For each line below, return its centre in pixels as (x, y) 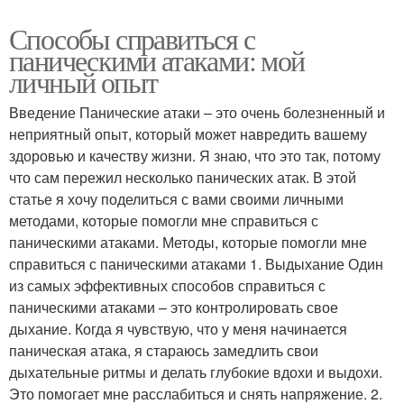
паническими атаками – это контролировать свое (174, 307)
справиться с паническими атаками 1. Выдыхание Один (196, 263)
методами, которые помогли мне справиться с (164, 220)
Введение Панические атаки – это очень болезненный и (197, 112)
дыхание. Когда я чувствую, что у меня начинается (178, 328)
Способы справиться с (132, 38)
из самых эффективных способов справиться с (167, 285)
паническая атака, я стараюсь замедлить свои (164, 350)
